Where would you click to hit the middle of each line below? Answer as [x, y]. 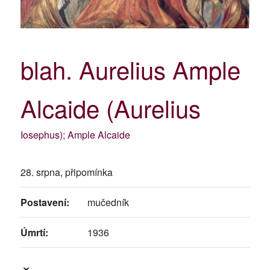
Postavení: [45, 202]
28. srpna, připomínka [66, 172]
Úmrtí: [34, 232]
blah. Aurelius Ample [130, 69]
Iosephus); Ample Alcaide [75, 134]
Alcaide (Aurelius [110, 107]
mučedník [108, 202]
